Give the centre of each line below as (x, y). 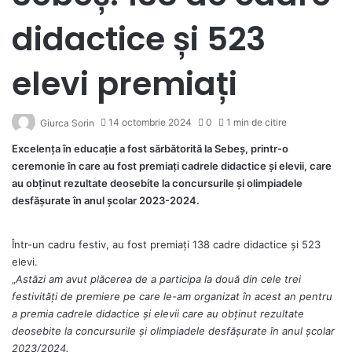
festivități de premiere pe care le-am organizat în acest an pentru (172, 296)
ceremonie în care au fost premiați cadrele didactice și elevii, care (172, 165)
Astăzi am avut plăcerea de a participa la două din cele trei (158, 279)
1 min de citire (255, 122)
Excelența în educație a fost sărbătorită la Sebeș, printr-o (150, 148)
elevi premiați (125, 83)
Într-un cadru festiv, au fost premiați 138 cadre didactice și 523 (166, 244)
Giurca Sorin (67, 123)
